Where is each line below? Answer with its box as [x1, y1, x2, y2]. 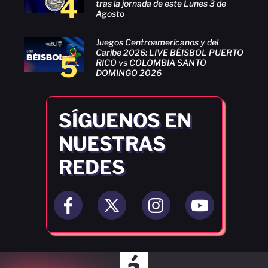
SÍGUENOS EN [58, 109, 191, 133]
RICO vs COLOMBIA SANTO [96, 57, 206, 68]
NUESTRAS [58, 132, 166, 156]
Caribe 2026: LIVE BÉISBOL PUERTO [96, 47, 243, 57]
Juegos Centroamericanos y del [96, 36, 218, 47]
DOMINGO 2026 [96, 67, 162, 78]
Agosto [96, 8, 124, 19]
